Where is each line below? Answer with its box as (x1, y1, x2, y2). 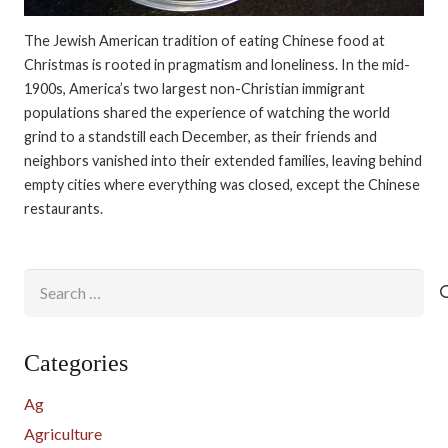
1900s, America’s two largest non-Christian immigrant (24, 79, 365, 97)
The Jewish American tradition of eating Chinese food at (24, 31, 385, 49)
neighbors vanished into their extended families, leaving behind (24, 151, 422, 169)
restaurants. (24, 199, 103, 217)
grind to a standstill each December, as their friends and (24, 127, 377, 145)
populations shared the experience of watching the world (24, 103, 390, 121)
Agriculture (24, 423, 102, 443)
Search (23, 271, 69, 291)
